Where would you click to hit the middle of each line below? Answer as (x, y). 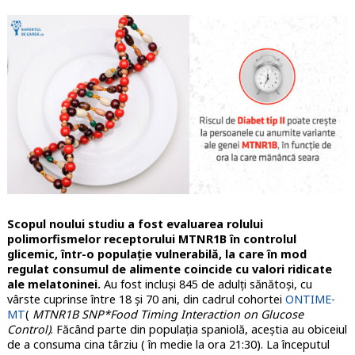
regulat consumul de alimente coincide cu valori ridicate (169, 269)
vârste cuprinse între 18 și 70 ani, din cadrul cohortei (146, 299)
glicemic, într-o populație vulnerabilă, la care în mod (157, 254)
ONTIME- (310, 299)
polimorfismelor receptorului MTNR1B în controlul (151, 239)
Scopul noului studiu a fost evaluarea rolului (135, 223)
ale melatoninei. (53, 284)
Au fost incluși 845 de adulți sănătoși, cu (206, 284)
